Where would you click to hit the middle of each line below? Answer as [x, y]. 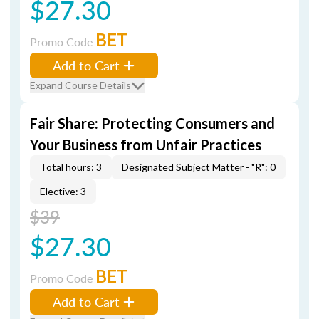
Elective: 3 [63, 191]
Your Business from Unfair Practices [146, 145]
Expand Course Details [80, 85]
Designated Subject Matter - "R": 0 [199, 167]
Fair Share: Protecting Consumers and [152, 123]
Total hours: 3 [71, 167]
